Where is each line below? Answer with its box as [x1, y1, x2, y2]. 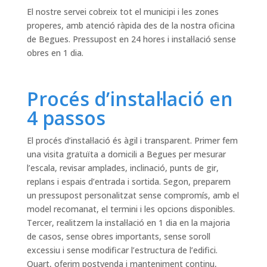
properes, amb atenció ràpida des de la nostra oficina [26, 20, 235, 32]
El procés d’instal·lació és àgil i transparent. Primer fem [26, 135, 238, 147]
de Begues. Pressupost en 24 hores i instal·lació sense [26, 33, 236, 45]
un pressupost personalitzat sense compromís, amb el [26, 190, 239, 201]
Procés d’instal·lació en [26, 86, 233, 112]
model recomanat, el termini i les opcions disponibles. [26, 203, 235, 215]
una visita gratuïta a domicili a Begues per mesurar [26, 148, 226, 160]
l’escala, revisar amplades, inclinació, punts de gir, [26, 162, 219, 174]
